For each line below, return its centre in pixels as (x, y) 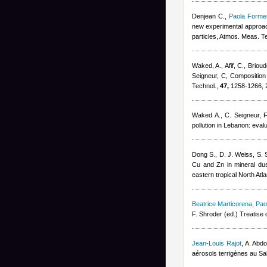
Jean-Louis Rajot (217, 243)
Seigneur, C (209, 76)
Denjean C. (208, 16)
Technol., (206, 86)
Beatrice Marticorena (222, 204)
